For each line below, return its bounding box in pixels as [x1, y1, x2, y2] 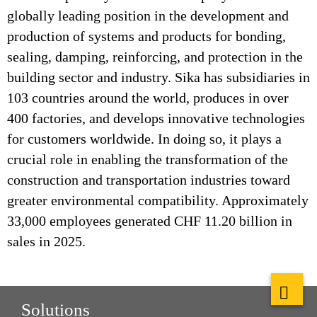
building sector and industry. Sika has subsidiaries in [7, 69, 310, 85]
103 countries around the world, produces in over [7, 90, 289, 105]
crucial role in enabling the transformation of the [7, 151, 288, 167]
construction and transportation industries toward [7, 172, 290, 188]
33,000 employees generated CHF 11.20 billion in [7, 213, 292, 229]
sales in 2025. [7, 234, 86, 249]
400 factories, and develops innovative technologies [7, 110, 305, 126]
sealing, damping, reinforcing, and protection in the [7, 49, 303, 64]
